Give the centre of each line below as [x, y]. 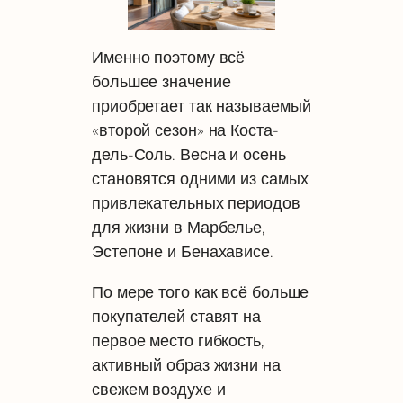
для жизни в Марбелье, [179, 228]
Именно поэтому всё [169, 58]
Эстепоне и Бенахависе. [183, 252]
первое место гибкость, [178, 340]
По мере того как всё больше [201, 291]
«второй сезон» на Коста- [185, 130]
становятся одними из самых [200, 179]
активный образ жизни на [186, 364]
